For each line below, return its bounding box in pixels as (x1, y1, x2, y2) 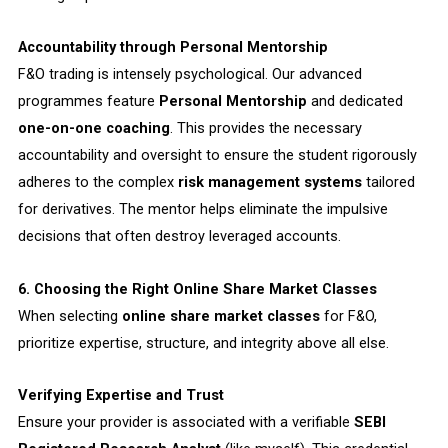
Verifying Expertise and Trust (17, 386, 224, 405)
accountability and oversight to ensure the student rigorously (17, 146, 417, 165)
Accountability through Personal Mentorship (17, 38, 328, 57)
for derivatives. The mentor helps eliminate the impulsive (17, 200, 388, 219)
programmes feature (17, 92, 159, 111)
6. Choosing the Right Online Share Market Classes (17, 279, 377, 298)
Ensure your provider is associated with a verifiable (17, 413, 354, 432)
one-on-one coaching (17, 119, 170, 138)
